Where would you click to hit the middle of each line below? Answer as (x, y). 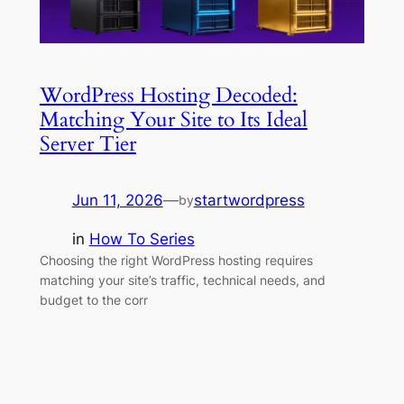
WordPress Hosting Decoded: (168, 96)
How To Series (142, 239)
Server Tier (87, 144)
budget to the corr (93, 299)
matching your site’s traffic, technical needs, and (182, 280)
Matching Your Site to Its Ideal (173, 120)
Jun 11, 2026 (117, 201)
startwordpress (249, 201)
